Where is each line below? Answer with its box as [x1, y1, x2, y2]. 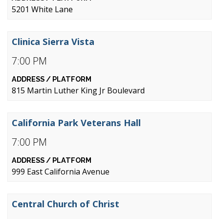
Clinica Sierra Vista [12, 35, 94, 47]
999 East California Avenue [12, 166, 109, 177]
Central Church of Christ [12, 197, 119, 210]
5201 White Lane [12, 4, 73, 15]
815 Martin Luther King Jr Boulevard [12, 85, 145, 96]
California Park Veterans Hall [12, 116, 141, 129]
